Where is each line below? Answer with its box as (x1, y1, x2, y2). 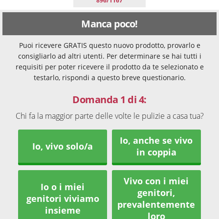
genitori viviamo (26, 193, 99, 205)
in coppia (136, 146, 176, 158)
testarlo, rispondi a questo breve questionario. (33, 73, 186, 82)
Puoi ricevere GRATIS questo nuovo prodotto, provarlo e (19, 41, 200, 50)
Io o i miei (41, 181, 85, 193)
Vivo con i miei (124, 175, 189, 187)
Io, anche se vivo (120, 134, 193, 147)
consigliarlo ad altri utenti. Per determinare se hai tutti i (18, 51, 201, 61)
